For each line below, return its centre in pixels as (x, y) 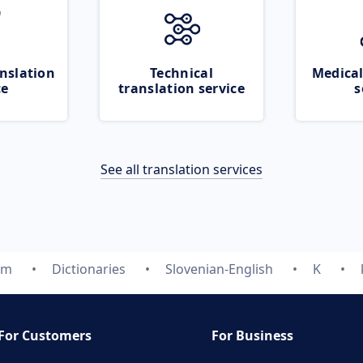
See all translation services (181, 169)
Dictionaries (88, 269)
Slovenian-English (219, 269)
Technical (181, 73)
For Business (252, 335)
